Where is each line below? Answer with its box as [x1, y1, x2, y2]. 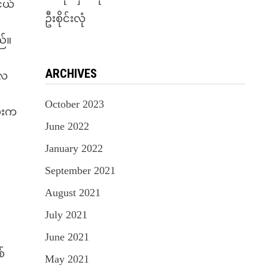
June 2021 [44, 231, 89, 243]
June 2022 [44, 120, 89, 132]
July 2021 [44, 209, 87, 221]
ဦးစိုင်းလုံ [44, 13, 86, 25]
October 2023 [44, 98, 104, 110]
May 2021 [44, 253, 89, 265]
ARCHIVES [44, 66, 97, 81]
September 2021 [44, 165, 115, 176]
